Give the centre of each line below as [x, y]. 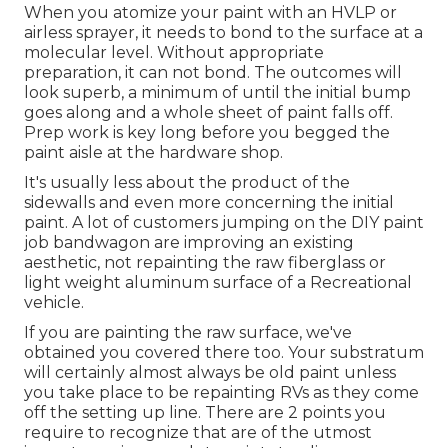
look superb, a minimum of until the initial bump [217, 93]
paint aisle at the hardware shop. [153, 153]
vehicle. [54, 303]
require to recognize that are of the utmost [198, 433]
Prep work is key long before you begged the [207, 133]
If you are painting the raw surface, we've [188, 333]
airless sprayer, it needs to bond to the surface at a [223, 33]
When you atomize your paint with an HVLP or [210, 13]
